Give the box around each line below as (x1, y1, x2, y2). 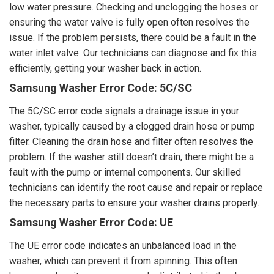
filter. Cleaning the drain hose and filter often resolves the (9, 136, 253, 148)
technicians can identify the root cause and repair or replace (9, 182, 263, 194)
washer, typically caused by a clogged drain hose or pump (9, 120, 255, 133)
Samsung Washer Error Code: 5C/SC (9, 81, 192, 95)
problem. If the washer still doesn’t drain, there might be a (9, 151, 254, 163)
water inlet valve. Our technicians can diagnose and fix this (9, 47, 257, 59)
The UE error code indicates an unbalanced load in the (9, 240, 237, 252)
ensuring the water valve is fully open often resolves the (9, 17, 250, 29)
